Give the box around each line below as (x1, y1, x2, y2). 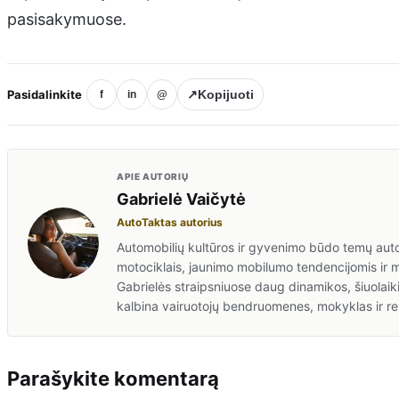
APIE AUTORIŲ (117, 171, 189, 183)
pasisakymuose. (7, 10, 126, 29)
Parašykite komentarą (7, 367, 219, 391)
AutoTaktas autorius (117, 216, 223, 230)
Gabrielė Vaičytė (117, 190, 246, 209)
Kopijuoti (198, 87, 254, 102)
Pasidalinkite (7, 86, 82, 102)
